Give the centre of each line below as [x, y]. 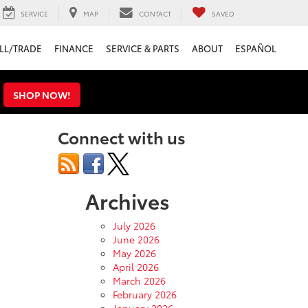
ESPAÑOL [256, 48]
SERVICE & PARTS [143, 48]
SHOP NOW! [42, 95]
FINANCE [74, 48]
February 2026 [144, 294]
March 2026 [139, 280]
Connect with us [121, 137]
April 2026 [135, 267]
